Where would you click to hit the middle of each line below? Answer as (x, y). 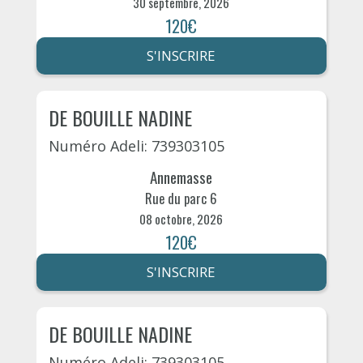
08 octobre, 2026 (181, 219)
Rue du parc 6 (181, 199)
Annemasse (181, 177)
